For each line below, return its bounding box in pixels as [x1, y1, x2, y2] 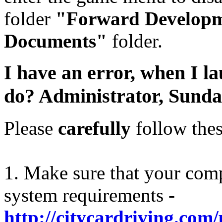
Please [4, 117, 58, 139]
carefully [58, 117, 131, 139]
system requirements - [4, 184, 175, 206]
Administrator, [39, 85, 164, 108]
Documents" [4, 30, 107, 52]
